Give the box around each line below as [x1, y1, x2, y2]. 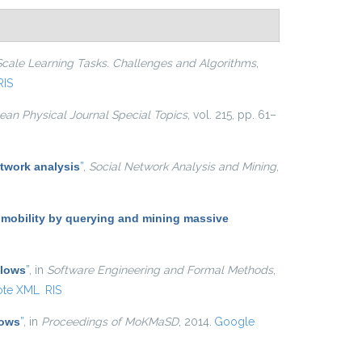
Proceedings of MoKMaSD [41, 315, 179, 328]
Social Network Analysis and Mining [89, 160, 276, 173]
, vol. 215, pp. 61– [187, 108, 276, 121]
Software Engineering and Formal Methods [47, 263, 273, 276]
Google [213, 315, 255, 328]
